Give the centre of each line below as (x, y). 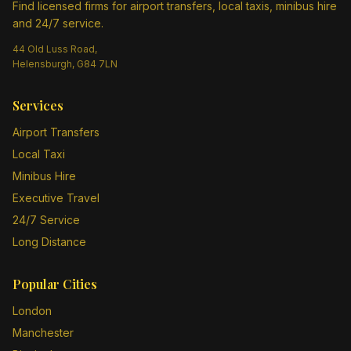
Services (38, 105)
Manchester (43, 333)
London (32, 311)
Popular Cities (55, 284)
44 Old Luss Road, (55, 49)
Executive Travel (56, 198)
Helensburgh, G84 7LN (65, 64)
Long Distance (49, 242)
